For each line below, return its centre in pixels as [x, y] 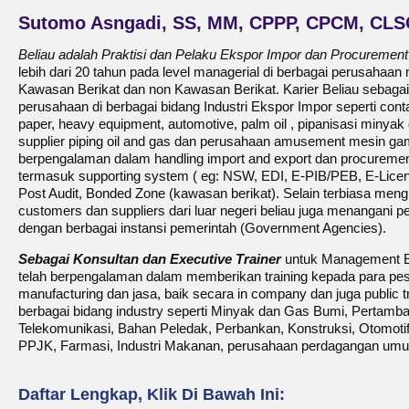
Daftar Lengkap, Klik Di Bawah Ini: [152, 394]
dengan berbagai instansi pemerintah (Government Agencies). [202, 228]
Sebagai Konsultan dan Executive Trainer [150, 259]
